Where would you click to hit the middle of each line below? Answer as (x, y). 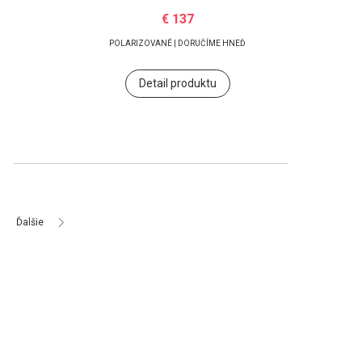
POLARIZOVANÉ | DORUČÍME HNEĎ (178, 43)
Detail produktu (177, 83)
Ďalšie (30, 222)
